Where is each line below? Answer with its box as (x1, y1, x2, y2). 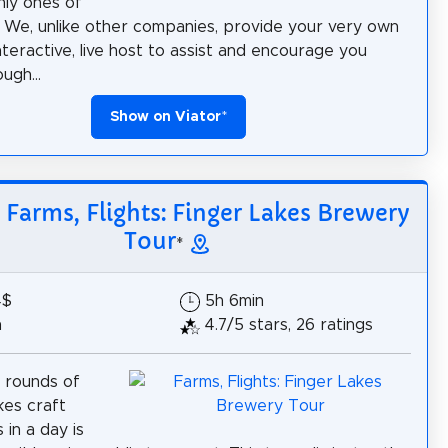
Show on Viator (109, 109, 221, 124)
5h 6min (205, 293, 264, 310)
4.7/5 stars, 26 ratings (205, 317, 373, 334)
